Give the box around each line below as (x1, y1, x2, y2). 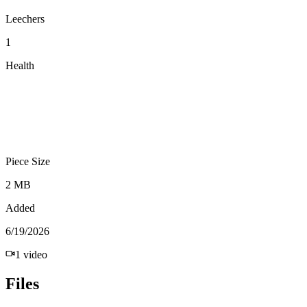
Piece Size (5, 155, 50, 167)
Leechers (5, 12, 45, 25)
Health (5, 59, 34, 71)
